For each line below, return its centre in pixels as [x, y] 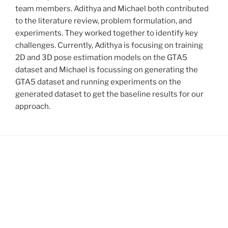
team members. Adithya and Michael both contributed [112, 9]
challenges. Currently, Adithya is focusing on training [109, 46]
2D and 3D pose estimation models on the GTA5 [101, 58]
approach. [33, 107]
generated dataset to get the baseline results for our [109, 94]
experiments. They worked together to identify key [107, 33]
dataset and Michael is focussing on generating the [107, 70]
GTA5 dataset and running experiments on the [98, 82]
